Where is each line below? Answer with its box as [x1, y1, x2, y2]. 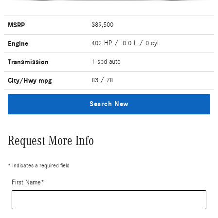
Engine [8, 39, 28, 48]
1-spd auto [91, 58, 123, 66]
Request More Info [8, 133, 94, 148]
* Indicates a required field [8, 162, 70, 169]
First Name [12, 179, 41, 187]
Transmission [8, 58, 49, 67]
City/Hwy [8, 76, 38, 85]
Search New [90, 100, 128, 109]
